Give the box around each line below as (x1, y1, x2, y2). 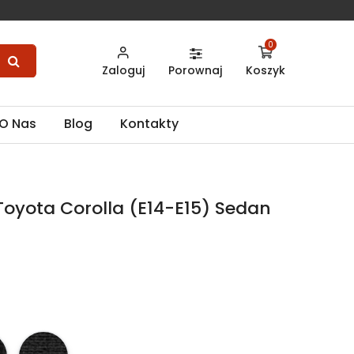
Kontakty (120, 115, 179, 134)
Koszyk (246, 62, 285, 78)
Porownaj (168, 62, 222, 78)
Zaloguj (102, 62, 145, 78)
